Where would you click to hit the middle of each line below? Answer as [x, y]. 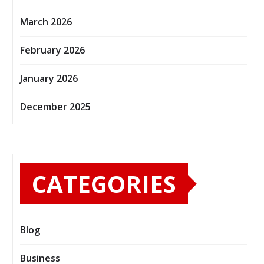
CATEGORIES [104, 184]
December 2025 [55, 107]
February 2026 [52, 50]
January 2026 [49, 79]
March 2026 [46, 22]
